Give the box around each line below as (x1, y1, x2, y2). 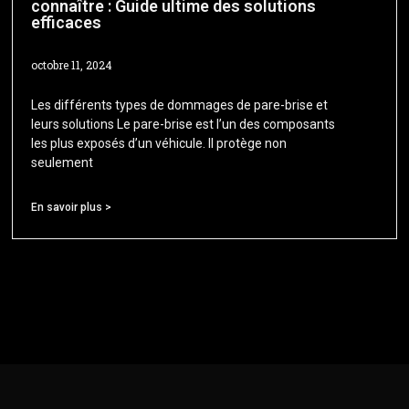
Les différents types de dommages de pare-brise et (31, 98, 329, 113)
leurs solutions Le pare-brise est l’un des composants (31, 117, 336, 132)
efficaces (31, 13, 102, 33)
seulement (31, 155, 94, 171)
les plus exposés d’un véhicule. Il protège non (31, 136, 288, 152)
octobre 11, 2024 (31, 58, 113, 73)
